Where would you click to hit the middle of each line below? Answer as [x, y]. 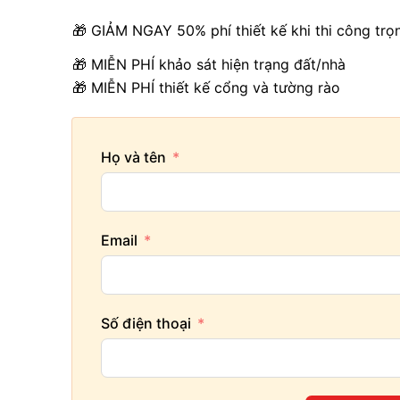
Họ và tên [133, 158]
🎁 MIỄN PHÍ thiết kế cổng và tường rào [206, 88]
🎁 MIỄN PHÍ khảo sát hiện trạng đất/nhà [209, 65]
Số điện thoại [146, 324]
